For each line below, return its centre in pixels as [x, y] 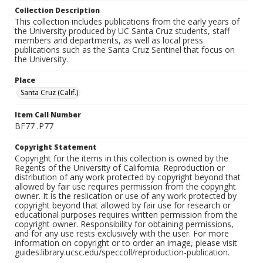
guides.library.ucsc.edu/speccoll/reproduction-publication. [122, 252]
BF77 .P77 [34, 126]
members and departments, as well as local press [109, 41]
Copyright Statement [56, 147]
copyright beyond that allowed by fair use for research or [123, 205]
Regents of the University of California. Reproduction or [120, 168]
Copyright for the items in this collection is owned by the [122, 159]
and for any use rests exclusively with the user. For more [122, 234]
